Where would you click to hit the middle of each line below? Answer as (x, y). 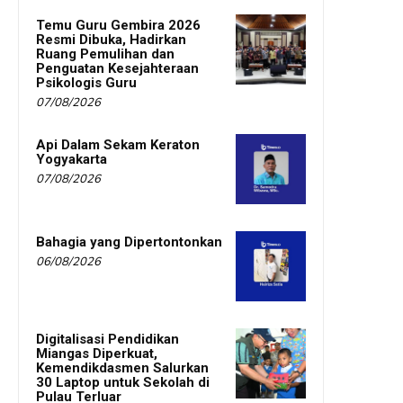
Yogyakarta (72, 159)
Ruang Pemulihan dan (105, 54)
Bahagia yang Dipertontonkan (129, 242)
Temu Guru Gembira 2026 (118, 25)
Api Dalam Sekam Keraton (118, 144)
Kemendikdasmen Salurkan (122, 367)
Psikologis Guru (86, 82)
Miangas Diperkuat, (97, 353)
